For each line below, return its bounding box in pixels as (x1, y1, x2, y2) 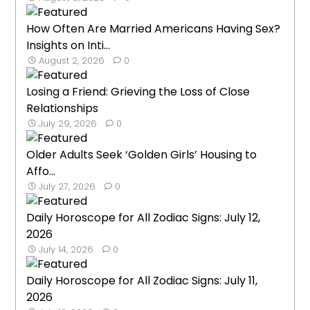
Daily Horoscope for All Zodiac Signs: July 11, (26, 272, 258, 289)
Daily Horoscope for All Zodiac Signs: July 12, (26, 209, 261, 226)
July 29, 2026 (39, 116, 98, 130)
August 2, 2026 (39, 53, 105, 67)
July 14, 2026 (39, 242, 94, 256)
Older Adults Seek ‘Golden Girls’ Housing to (26, 146, 257, 163)
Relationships (26, 100, 99, 116)
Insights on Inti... (26, 37, 111, 53)
